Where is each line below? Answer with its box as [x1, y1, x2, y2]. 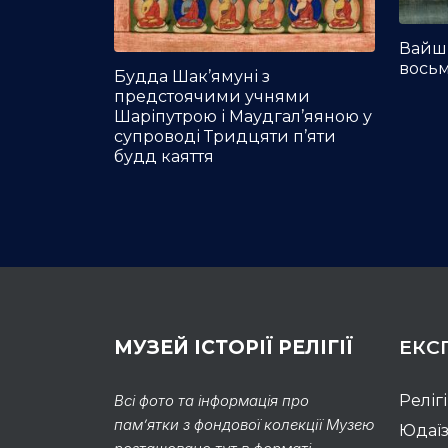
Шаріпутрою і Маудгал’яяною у [114, 106, 372, 126]
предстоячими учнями [114, 86, 310, 106]
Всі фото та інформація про [114, 390, 309, 410]
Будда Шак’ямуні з [114, 66, 270, 86]
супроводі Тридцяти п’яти [114, 126, 336, 146]
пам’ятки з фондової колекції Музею [114, 414, 374, 434]
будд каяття [114, 146, 214, 166]
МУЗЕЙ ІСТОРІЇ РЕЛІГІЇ [114, 335, 353, 359]
